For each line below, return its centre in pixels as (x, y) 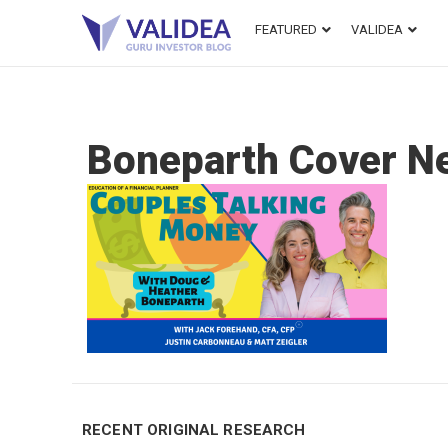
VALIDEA (377, 29)
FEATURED (286, 29)
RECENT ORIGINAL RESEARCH (194, 430)
